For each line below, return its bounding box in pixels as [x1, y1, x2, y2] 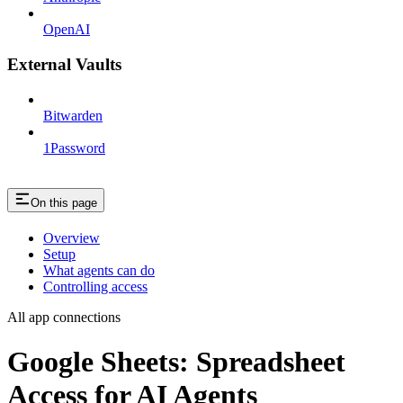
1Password [43, 139, 105, 156]
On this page [31, 196, 97, 210]
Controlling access [43, 279, 148, 295]
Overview [43, 230, 100, 246]
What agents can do [43, 263, 155, 279]
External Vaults [7, 54, 121, 74]
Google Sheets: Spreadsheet [7, 345, 345, 378]
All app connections [7, 309, 121, 326]
